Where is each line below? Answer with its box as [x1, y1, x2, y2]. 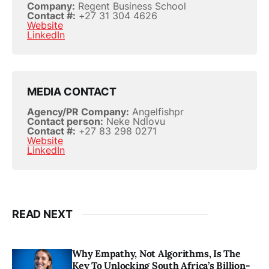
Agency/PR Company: [27, 106, 129, 118]
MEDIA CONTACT [27, 85, 116, 98]
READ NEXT [12, 208, 73, 221]
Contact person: [27, 115, 103, 128]
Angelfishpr [129, 106, 184, 118]
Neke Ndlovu [103, 115, 165, 128]
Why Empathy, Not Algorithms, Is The [72, 247, 241, 260]
